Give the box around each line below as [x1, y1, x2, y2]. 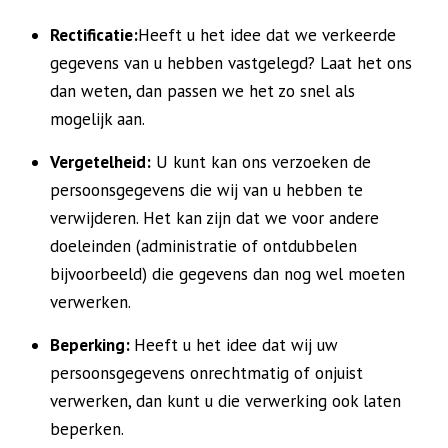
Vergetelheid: [50, 151, 151, 173]
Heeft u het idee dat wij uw [134, 334, 338, 356]
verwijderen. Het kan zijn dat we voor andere [50, 207, 379, 229]
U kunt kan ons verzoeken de [151, 151, 371, 173]
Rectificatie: [50, 24, 138, 46]
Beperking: [50, 334, 134, 356]
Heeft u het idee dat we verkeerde [138, 24, 396, 46]
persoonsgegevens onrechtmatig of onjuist [50, 362, 363, 384]
